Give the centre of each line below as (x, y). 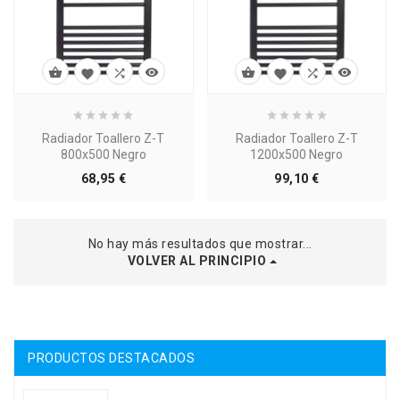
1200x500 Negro (297, 155)
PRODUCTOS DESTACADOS (111, 358)
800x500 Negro (103, 155)
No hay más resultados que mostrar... (200, 244)
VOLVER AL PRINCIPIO (197, 260)
